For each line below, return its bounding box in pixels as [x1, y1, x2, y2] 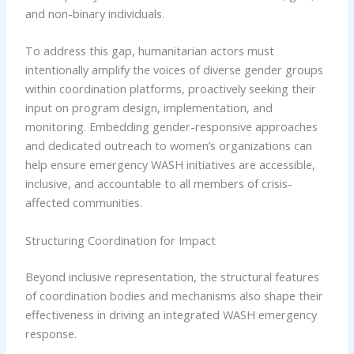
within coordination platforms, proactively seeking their [24, 81, 316, 97]
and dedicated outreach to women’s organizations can [24, 137, 312, 154]
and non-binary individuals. [24, 6, 164, 22]
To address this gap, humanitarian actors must [24, 43, 274, 59]
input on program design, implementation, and [24, 100, 273, 116]
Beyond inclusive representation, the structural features [24, 268, 319, 284]
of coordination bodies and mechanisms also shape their [24, 287, 323, 303]
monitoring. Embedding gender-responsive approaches [24, 119, 318, 135]
